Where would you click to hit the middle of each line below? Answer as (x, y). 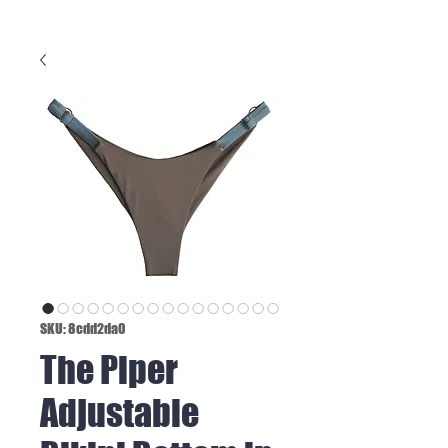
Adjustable (119, 412)
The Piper (109, 369)
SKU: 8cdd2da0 (83, 328)
